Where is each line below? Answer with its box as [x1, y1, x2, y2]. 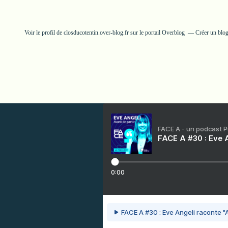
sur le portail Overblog [129, 29, 185, 36]
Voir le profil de [24, 29, 64, 36]
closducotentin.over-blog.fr [64, 29, 129, 36]
